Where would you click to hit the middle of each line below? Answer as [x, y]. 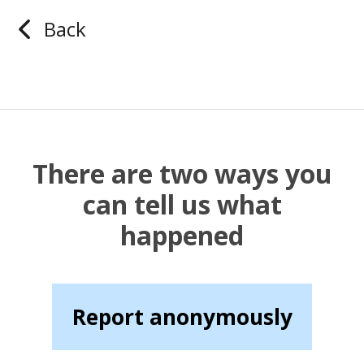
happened [182, 235]
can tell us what [182, 204]
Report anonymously [182, 316]
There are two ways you [182, 173]
